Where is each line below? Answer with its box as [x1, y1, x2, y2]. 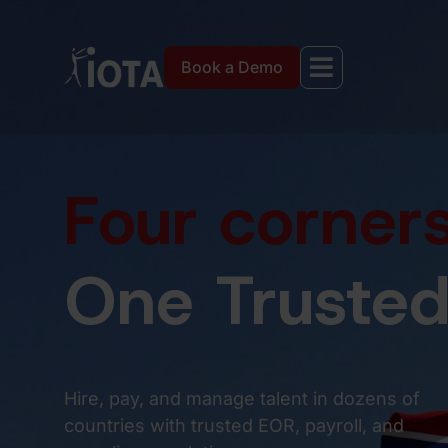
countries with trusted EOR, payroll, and [64, 415, 404, 436]
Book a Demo [181, 57, 284, 77]
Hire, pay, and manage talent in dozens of [64, 388, 420, 409]
